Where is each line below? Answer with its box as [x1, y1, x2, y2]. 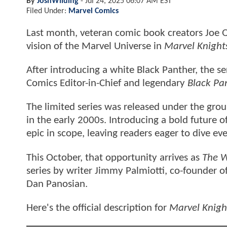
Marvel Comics [68, 7, 119, 15]
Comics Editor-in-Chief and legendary [26, 78, 187, 89]
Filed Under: [26, 7, 68, 15]
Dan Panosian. [26, 178, 88, 190]
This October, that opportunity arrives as [26, 152, 202, 163]
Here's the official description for [26, 203, 169, 214]
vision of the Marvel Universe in [26, 41, 164, 52]
